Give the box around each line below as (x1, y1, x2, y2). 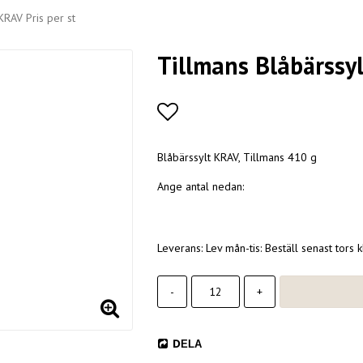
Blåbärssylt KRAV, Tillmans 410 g (156, 149, 317, 164)
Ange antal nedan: (156, 178, 244, 194)
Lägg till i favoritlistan (156, 127, 360, 155)
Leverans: (156, 240, 206, 255)
